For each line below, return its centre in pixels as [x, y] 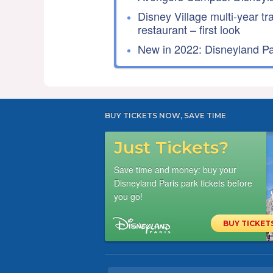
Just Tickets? [171, 147]
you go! [128, 196]
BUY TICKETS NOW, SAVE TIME [165, 115]
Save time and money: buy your [175, 169]
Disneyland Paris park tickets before [183, 183]
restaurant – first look [189, 29]
